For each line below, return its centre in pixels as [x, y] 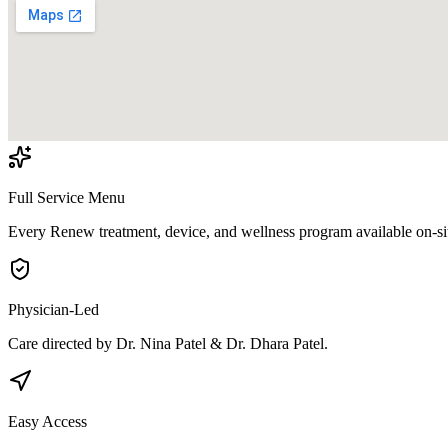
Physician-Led [53, 309]
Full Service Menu [66, 197]
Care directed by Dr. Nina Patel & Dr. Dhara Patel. [168, 343]
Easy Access [47, 421]
